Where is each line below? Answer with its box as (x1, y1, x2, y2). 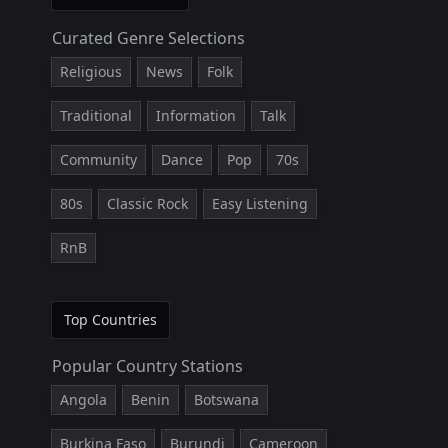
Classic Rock (107, 194, 188, 213)
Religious (60, 62, 122, 81)
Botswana (194, 390, 259, 409)
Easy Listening (212, 194, 308, 213)
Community (60, 150, 137, 169)
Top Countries (64, 310, 157, 329)
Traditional (60, 106, 132, 125)
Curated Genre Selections (52, 27, 245, 49)
